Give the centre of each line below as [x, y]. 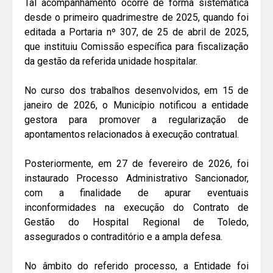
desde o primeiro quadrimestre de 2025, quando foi [136, 17]
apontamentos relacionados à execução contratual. [132, 134]
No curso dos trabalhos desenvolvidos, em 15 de [136, 90]
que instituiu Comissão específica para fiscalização [136, 46]
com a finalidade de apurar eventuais [136, 193]
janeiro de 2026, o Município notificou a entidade [136, 105]
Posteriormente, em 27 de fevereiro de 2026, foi [136, 163]
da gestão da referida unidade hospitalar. [111, 61]
